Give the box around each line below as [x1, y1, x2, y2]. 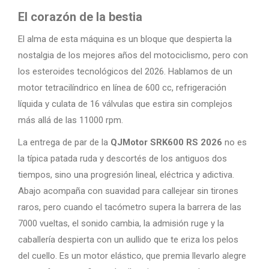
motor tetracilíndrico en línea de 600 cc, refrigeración [18, 82, 226, 93]
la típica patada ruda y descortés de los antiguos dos [18, 153, 227, 164]
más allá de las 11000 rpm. [18, 114, 123, 125]
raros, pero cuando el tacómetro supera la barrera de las [18, 201, 241, 213]
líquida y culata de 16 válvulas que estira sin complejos [18, 98, 232, 109]
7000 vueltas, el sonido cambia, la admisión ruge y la [18, 217, 224, 229]
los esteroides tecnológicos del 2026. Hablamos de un [18, 65, 232, 77]
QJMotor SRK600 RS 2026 [110, 136, 222, 148]
